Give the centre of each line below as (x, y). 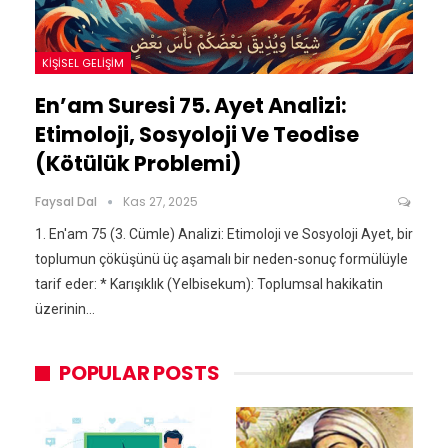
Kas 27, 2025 (160, 202)
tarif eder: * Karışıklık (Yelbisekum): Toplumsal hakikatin (209, 284)
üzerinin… (65, 309)
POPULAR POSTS (139, 373)
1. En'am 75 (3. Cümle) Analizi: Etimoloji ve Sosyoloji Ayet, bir (224, 234)
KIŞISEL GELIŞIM (83, 63)
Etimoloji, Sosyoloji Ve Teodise (197, 135)
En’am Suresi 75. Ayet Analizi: (191, 106)
